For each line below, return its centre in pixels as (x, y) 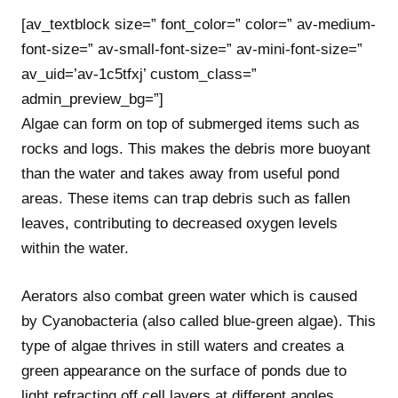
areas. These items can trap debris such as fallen (186, 199)
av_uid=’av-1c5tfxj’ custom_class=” (139, 74)
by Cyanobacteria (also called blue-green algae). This (199, 321)
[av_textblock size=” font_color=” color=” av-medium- (199, 24)
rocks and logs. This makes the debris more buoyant (196, 149)
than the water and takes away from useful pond (180, 174)
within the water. (75, 248)
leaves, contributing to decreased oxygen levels (179, 223)
